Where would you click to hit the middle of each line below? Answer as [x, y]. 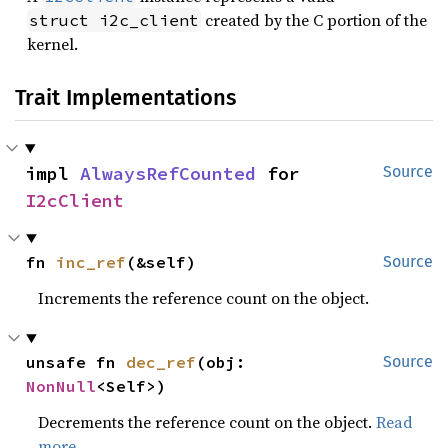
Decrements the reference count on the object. [207, 422]
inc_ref [91, 262]
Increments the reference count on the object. [204, 298]
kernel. [52, 44]
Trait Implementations [125, 97]
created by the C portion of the [314, 20]
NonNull [61, 386]
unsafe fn [76, 362]
